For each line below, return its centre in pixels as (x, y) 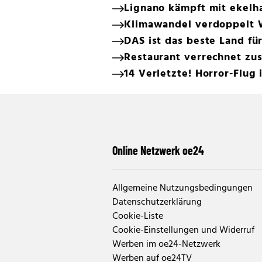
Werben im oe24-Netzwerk (166, 244)
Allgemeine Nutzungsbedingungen (182, 188)
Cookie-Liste (138, 216)
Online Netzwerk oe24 (158, 150)
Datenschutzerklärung (157, 202)
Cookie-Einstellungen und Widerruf (183, 230)
